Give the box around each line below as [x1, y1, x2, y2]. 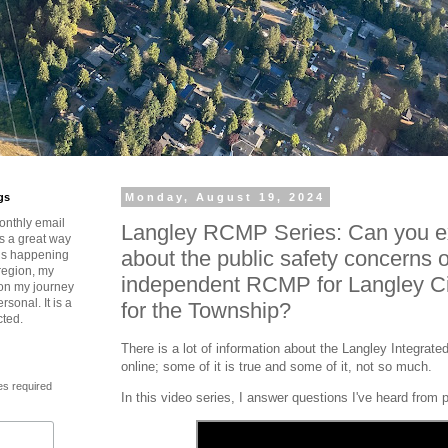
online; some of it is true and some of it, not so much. [121, 358, 432, 374]
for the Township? [121, 297, 291, 323]
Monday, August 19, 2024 [125, 191, 326, 203]
